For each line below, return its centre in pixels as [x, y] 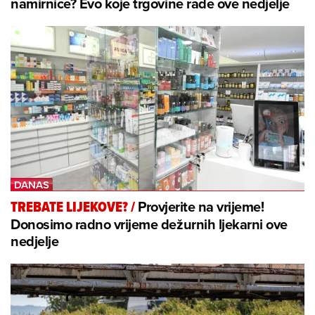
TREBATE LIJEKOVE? [69, 207]
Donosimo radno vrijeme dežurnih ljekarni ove [149, 224]
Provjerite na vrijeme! [201, 207]
